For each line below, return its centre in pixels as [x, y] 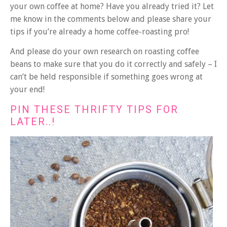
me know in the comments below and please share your [111, 19]
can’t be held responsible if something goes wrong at [106, 77]
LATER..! [33, 121]
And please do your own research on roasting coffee [105, 52]
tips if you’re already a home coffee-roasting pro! [100, 32]
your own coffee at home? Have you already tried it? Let [112, 7]
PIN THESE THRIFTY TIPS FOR [94, 109]
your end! [27, 90]
